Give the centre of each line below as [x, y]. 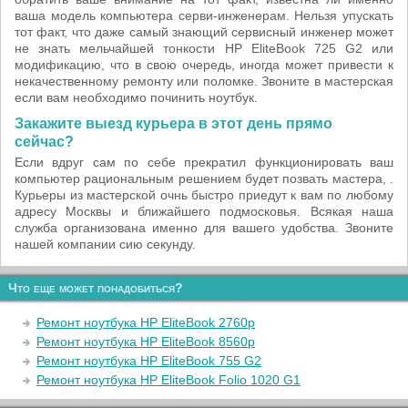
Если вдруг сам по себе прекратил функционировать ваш [204, 162]
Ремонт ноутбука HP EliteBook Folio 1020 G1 [168, 380]
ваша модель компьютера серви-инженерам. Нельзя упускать [204, 15]
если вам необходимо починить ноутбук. [136, 97]
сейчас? [44, 142]
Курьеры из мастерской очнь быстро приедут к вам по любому [204, 195]
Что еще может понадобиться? [96, 288]
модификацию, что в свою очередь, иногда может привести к [204, 65]
